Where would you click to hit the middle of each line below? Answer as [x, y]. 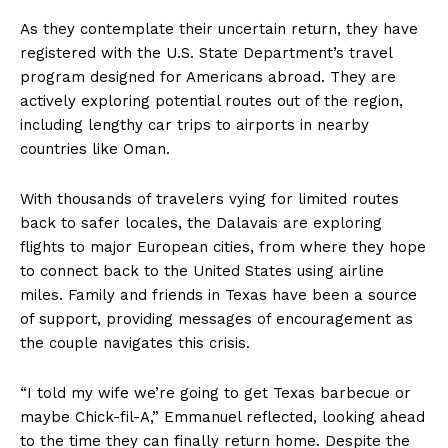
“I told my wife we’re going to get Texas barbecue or [215, 393]
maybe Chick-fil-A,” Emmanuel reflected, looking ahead [222, 417]
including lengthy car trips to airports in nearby [194, 125]
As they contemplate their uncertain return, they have [219, 29]
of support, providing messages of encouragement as [216, 319]
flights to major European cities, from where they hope [223, 247]
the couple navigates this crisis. [135, 343]
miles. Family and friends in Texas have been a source [218, 295]
